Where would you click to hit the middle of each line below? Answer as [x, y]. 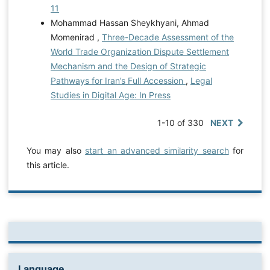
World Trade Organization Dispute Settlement [140, 52]
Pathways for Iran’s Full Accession [118, 81]
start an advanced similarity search [157, 151]
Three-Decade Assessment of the [168, 37]
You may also [56, 151]
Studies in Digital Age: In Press [110, 95]
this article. [48, 165]
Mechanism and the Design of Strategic [128, 66]
